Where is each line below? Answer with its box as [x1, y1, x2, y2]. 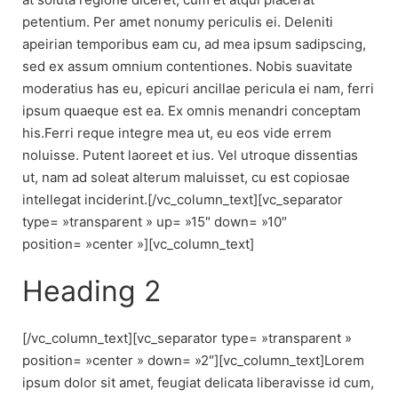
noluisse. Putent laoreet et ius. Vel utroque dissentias [22, 146, 358, 163]
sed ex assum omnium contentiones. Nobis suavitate [22, 57, 353, 75]
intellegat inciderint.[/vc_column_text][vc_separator [22, 190, 343, 208]
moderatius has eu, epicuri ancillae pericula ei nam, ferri [22, 79, 374, 97]
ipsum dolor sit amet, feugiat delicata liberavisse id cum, [22, 373, 374, 391]
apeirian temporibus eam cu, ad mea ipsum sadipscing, [22, 35, 366, 52]
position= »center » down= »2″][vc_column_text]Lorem [22, 351, 364, 369]
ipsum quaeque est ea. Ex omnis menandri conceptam [22, 101, 361, 119]
